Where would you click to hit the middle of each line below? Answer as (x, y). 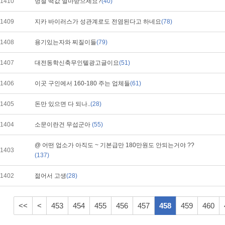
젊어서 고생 (50, 176)
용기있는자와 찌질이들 (66, 42)
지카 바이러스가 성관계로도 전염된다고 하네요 (98, 22)
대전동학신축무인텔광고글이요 (77, 63)
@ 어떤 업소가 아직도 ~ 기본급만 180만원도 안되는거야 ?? (115, 145)
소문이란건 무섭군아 (63, 125)
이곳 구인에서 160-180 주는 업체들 (82, 83)
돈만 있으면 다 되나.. (63, 104)
